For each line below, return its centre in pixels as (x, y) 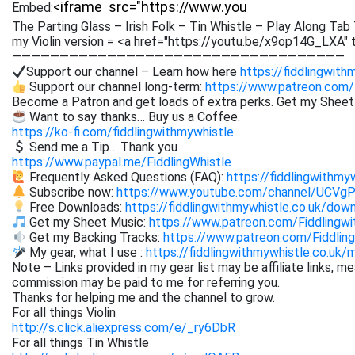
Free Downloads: (76, 207)
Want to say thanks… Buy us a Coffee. (134, 117)
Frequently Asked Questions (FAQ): (127, 177)
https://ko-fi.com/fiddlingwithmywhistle (123, 132)
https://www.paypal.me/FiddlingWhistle (122, 162)
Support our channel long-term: (116, 87)
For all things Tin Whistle (80, 343)
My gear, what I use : (86, 252)
